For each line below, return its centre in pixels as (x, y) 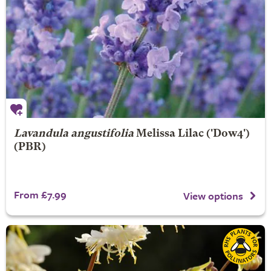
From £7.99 (40, 194)
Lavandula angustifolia (73, 134)
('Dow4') (227, 134)
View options (213, 195)
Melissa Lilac (170, 134)
